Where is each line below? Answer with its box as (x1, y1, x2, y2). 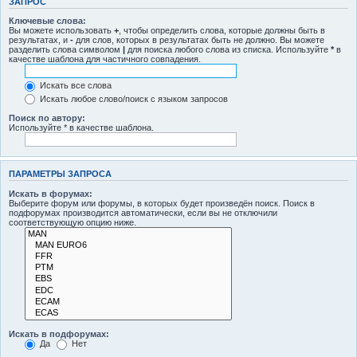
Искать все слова (37, 80, 112, 90)
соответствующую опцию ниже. (9, 217, 136, 227)
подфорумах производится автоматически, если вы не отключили (9, 207, 277, 218)
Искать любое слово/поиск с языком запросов (37, 93, 228, 104)
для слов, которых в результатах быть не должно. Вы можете (73, 35, 324, 45)
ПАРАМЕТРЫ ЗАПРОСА (9, 169, 112, 179)
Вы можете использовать (9, 25, 114, 35)
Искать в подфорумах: (9, 329, 109, 339)
